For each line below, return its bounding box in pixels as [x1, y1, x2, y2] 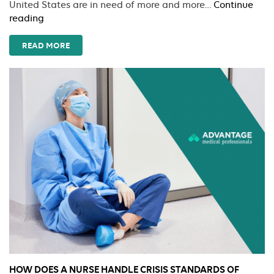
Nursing [43, 66, 78, 78]
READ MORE [22, 40, 70, 51]
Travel [43, 53, 70, 64]
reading [9, 13, 44, 24]
